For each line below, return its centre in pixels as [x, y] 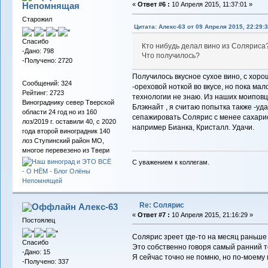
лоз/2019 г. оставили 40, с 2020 [69, 121]
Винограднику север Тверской [68, 102]
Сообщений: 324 [47, 83]
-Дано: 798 [38, 51]
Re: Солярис [162, 205]
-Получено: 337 [45, 262]
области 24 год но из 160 [59, 112]
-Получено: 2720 [47, 61]
